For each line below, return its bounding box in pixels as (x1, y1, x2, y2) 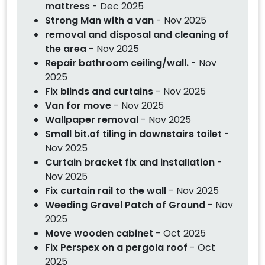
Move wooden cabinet (45, 226, 153, 240)
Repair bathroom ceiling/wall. (45, 56, 191, 70)
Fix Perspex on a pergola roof (45, 240, 188, 254)
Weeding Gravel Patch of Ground (45, 198, 205, 212)
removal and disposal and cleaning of (45, 27, 229, 41)
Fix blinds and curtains (45, 84, 153, 98)
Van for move (45, 98, 111, 112)
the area (45, 41, 86, 56)
